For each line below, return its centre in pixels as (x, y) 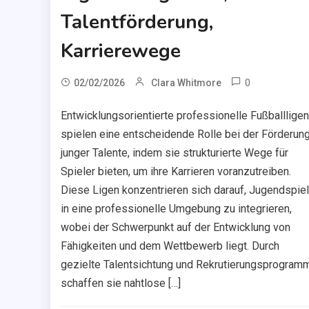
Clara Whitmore (186, 82)
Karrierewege (120, 51)
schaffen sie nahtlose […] (120, 283)
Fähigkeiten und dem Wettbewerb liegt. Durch (170, 246)
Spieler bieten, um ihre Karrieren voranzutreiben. (176, 171)
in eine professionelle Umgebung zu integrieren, (176, 208)
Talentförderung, (137, 22)
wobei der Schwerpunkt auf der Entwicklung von (175, 227)
